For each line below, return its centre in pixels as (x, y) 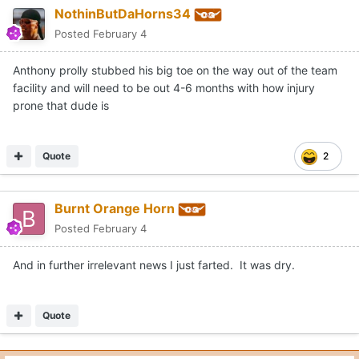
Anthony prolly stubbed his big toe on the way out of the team (175, 71)
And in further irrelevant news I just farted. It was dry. (154, 265)
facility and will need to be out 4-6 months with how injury (164, 88)
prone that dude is (63, 106)
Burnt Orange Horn (115, 209)
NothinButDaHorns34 (123, 14)
